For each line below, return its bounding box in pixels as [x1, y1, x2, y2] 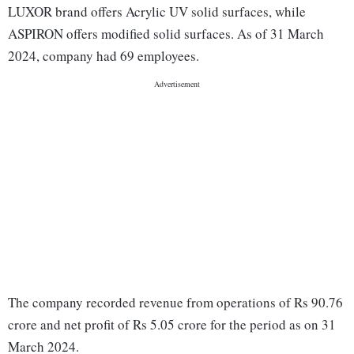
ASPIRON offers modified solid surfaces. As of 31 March [8, 24, 324, 43]
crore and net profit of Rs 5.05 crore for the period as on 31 [8, 315, 336, 334]
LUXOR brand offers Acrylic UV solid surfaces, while [8, 2, 306, 21]
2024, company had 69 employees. [8, 47, 199, 66]
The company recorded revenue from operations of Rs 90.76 [8, 293, 343, 312]
